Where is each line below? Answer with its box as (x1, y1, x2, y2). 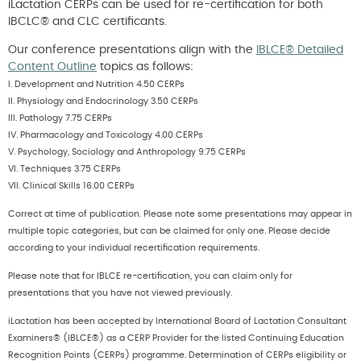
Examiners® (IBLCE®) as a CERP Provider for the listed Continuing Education (8, 333, 344, 342)
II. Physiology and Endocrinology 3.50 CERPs (8, 96, 198, 106)
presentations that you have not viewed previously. (8, 288, 232, 297)
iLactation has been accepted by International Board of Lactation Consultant (8, 316, 346, 326)
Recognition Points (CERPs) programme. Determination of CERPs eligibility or (8, 350, 346, 359)
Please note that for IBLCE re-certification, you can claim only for (8, 271, 293, 280)
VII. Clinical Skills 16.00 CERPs (8, 180, 135, 190)
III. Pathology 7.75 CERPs (8, 113, 112, 122)
